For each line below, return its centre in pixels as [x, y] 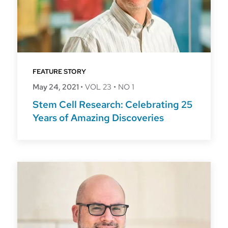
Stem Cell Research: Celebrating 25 [112, 105]
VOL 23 [98, 87]
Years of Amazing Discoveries [98, 118]
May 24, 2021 [56, 87]
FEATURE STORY [59, 72]
